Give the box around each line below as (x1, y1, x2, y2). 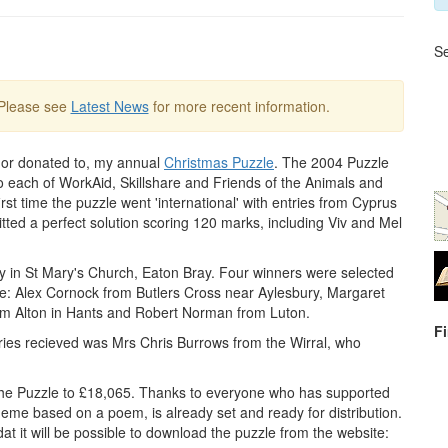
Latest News (70, 96, 149, 116)
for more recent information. (148, 96, 330, 116)
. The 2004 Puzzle (274, 152, 389, 172)
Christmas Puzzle (164, 152, 274, 172)
